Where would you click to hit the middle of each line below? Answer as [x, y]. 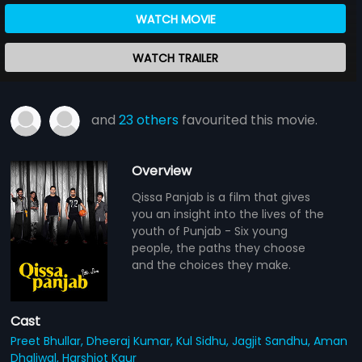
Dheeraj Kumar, [132, 341]
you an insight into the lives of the [228, 214]
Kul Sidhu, [204, 341]
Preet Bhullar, [49, 341]
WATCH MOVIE [175, 19]
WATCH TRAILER [175, 58]
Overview [162, 170]
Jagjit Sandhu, [273, 341]
